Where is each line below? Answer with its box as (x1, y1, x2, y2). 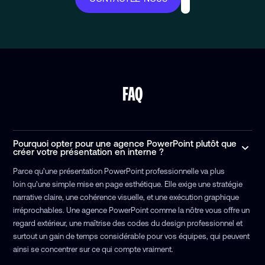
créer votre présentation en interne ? (13, 146, 164, 157)
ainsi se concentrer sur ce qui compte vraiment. (13, 244, 174, 254)
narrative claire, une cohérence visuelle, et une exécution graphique (13, 192, 240, 202)
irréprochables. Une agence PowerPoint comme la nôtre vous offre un (13, 205, 250, 215)
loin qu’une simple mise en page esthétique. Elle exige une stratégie (13, 179, 243, 189)
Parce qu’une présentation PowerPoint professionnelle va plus (13, 166, 225, 176)
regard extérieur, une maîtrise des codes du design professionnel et (13, 218, 243, 228)
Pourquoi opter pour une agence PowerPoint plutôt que (13, 138, 237, 148)
